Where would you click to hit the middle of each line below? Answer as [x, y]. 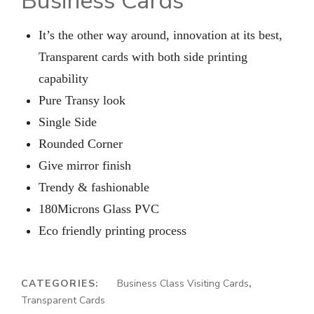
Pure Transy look [82, 100]
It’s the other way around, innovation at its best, [161, 35]
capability [63, 78]
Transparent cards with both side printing [143, 56]
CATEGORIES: [62, 283]
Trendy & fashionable [94, 187]
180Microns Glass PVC [99, 209]
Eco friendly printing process [112, 230]
